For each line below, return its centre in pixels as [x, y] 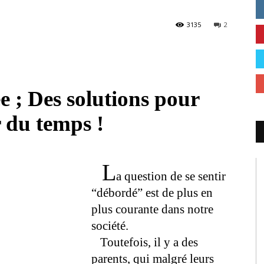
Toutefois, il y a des [145, 242]
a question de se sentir [171, 176]
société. [110, 226]
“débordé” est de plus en [152, 193]
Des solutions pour [114, 99]
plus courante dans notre [152, 209]
